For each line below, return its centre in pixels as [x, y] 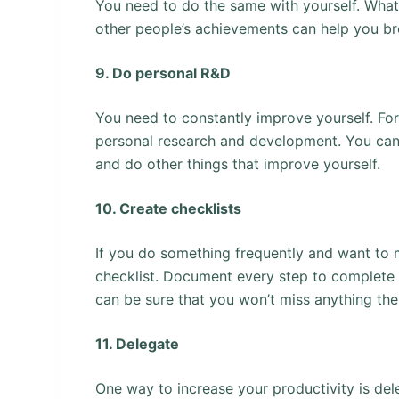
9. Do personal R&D [163, 73]
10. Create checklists [169, 208]
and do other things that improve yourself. [238, 163]
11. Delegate [138, 343]
